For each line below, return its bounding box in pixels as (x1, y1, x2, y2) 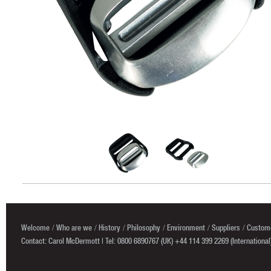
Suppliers (212, 222, 240, 233)
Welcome (21, 222, 50, 233)
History (99, 222, 120, 233)
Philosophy (127, 222, 160, 233)
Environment (167, 222, 205, 233)
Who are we (56, 222, 92, 233)
